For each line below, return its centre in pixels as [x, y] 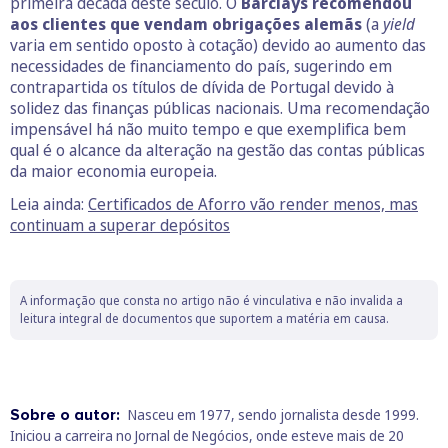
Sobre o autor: [67, 414]
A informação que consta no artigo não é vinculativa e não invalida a [211, 300]
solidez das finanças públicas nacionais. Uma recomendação [220, 107]
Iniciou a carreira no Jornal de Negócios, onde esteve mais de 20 [207, 435]
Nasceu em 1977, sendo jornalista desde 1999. [273, 414]
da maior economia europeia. [113, 170]
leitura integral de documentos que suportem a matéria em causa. [204, 318]
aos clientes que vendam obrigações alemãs [186, 23]
